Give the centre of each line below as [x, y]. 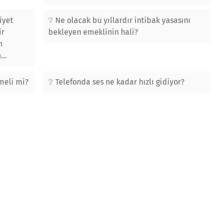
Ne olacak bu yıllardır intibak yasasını [123, 20]
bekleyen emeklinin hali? [93, 32]
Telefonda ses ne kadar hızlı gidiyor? [120, 82]
